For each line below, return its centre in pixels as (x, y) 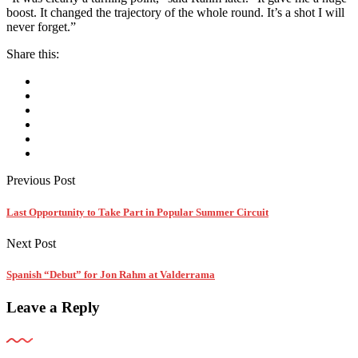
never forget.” (41, 27)
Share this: (33, 54)
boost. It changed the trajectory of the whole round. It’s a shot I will (175, 13)
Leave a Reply (53, 308)
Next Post (31, 243)
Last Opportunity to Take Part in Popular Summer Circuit (137, 212)
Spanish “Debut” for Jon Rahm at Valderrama (111, 274)
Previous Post (41, 181)
